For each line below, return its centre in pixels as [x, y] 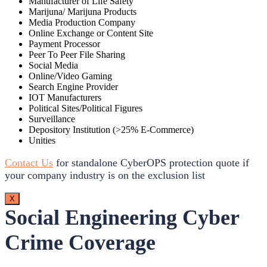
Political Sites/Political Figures [86, 108]
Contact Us [29, 163]
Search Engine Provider [73, 87]
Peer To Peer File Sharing [77, 55]
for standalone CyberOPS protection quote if [151, 163]
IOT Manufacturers [65, 98]
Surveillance [52, 119]
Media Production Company [82, 23]
